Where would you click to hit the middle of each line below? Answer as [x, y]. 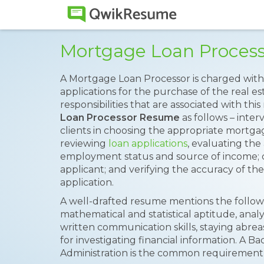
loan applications [148, 143]
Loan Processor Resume [120, 118]
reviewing [84, 143]
